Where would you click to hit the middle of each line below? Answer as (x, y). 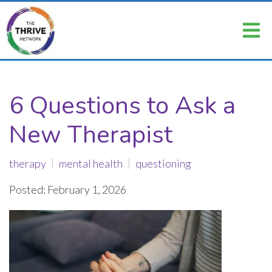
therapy (28, 163)
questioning (163, 163)
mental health (91, 163)
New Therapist (91, 135)
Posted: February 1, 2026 (68, 189)
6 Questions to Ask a (122, 106)
